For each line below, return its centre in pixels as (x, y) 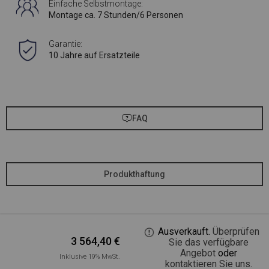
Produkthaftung (134, 174)
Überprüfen (236, 231)
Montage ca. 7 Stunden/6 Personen (116, 15)
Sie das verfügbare (208, 242)
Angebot (198, 253)
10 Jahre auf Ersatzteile (95, 56)
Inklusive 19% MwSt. (90, 257)
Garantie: (66, 44)
